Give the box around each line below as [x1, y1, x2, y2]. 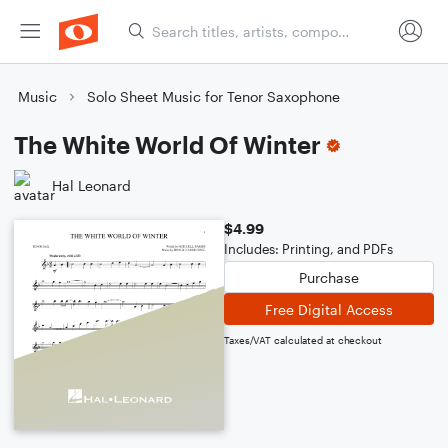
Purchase [299, 268, 359, 286]
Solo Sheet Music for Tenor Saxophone [87, 88, 340, 105]
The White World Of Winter [14, 130, 321, 159]
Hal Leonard [52, 176, 131, 194]
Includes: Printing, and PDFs [224, 241, 393, 257]
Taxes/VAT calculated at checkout [224, 334, 382, 346]
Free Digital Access [265, 300, 393, 318]
